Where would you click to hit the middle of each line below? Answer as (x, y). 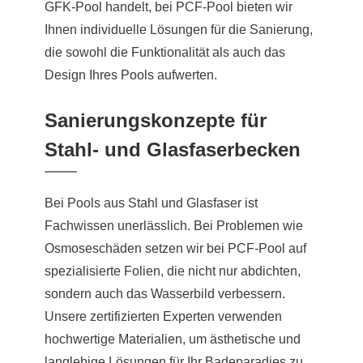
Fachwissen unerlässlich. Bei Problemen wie (174, 225)
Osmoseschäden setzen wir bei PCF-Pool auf (175, 248)
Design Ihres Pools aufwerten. (131, 75)
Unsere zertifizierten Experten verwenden (163, 316)
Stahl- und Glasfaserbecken (173, 149)
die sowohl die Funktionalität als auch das (165, 52)
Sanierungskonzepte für (156, 120)
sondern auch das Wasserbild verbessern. (165, 293)
